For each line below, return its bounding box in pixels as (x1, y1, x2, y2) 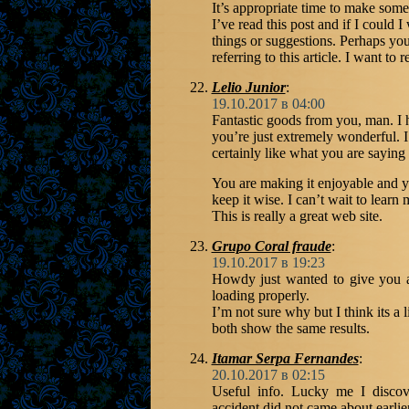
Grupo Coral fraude (211, 238, 331, 254)
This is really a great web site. (211, 208, 383, 224)
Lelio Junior (211, 79, 286, 95)
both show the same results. (211, 320, 370, 336)
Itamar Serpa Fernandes (211, 351, 359, 366)
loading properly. (211, 288, 309, 303)
